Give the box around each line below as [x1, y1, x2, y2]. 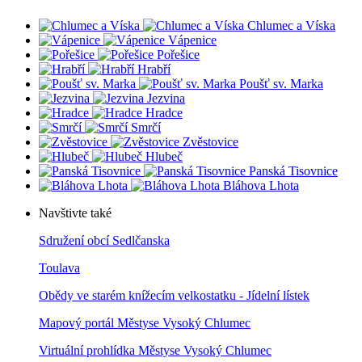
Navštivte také [39, 206, 112, 221]
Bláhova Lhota [223, 179, 299, 193]
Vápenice [168, 33, 217, 48]
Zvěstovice [183, 135, 238, 149]
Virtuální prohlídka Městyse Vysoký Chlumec [39, 343, 271, 358]
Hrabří [137, 62, 170, 77]
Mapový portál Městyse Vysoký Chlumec [39, 316, 250, 330]
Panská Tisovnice [249, 164, 338, 179]
